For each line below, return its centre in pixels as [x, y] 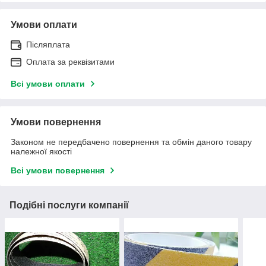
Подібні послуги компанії [69, 205]
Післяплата [48, 44]
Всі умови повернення [58, 170]
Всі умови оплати [48, 83]
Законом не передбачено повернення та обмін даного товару [131, 142]
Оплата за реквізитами [70, 61]
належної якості [41, 151]
